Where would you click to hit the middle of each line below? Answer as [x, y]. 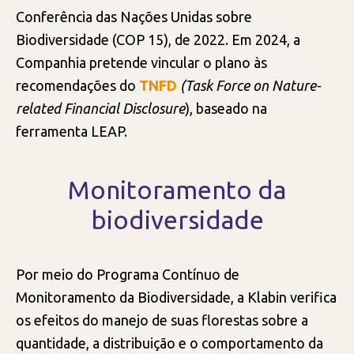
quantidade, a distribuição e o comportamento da [169, 343]
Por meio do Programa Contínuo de [128, 274]
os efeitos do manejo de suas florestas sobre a [162, 320]
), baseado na [226, 108]
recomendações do [77, 85]
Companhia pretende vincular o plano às [141, 62]
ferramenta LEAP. [73, 131]
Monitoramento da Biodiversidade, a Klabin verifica [176, 297]
